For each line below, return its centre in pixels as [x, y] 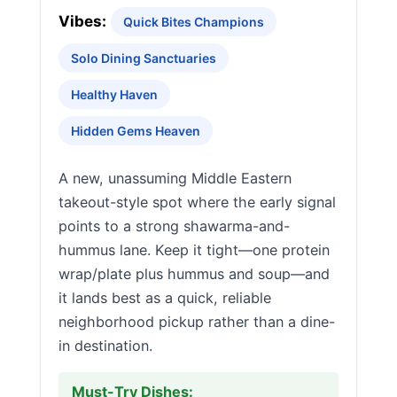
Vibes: [82, 21]
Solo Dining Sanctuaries [144, 58]
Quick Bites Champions [194, 22]
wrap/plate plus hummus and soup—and [194, 274]
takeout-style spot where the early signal [197, 202]
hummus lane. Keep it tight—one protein [194, 250]
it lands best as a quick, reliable [165, 298]
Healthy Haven [114, 94]
